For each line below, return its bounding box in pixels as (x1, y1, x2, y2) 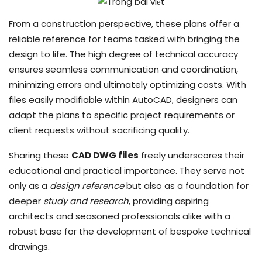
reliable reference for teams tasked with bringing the (9, 32, 240, 45)
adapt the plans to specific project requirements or (9, 108, 235, 121)
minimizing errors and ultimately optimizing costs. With (9, 78, 246, 91)
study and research (43, 194, 129, 207)
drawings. (9, 240, 50, 253)
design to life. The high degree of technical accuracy (9, 47, 238, 60)
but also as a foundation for (124, 179, 249, 192)
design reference (50, 179, 124, 192)
